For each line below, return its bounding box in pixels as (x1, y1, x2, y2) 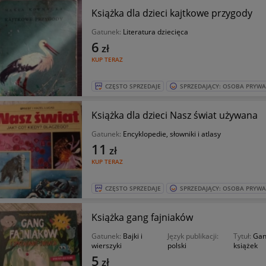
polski (167, 240, 186, 251)
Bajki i (122, 231, 142, 241)
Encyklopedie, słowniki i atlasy (122, 129, 221, 139)
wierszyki (91, 240, 122, 251)
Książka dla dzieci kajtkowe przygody (91, 7, 252, 20)
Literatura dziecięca (122, 27, 188, 37)
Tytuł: (233, 231, 254, 241)
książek (233, 240, 258, 251)
